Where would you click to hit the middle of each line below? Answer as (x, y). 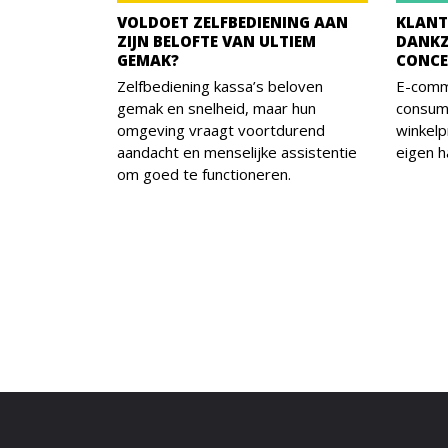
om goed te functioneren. (204, 174)
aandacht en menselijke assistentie (237, 152)
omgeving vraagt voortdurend (221, 130)
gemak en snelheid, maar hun (216, 108)
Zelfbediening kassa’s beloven (220, 86)
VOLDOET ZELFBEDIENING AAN (232, 22)
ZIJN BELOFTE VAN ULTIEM (216, 41)
